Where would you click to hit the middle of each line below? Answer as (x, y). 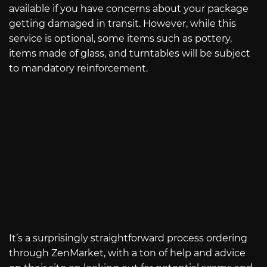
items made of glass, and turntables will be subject (130, 53)
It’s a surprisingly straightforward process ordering (128, 238)
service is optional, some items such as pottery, (120, 38)
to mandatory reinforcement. (78, 68)
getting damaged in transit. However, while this (122, 23)
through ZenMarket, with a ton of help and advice (127, 253)
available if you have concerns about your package (129, 8)
